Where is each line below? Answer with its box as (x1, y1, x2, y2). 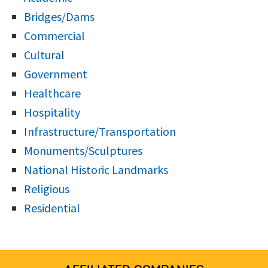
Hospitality (24, 104, 80, 120)
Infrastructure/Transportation (24, 123, 176, 139)
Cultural (24, 47, 65, 62)
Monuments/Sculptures (24, 142, 142, 158)
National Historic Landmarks (24, 162, 168, 177)
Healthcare (24, 85, 81, 100)
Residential (24, 200, 80, 215)
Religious (24, 181, 69, 196)
